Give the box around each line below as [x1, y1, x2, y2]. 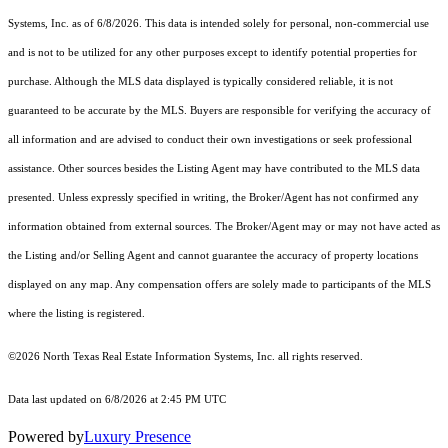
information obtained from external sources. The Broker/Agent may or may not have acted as [8, 220, 440, 232]
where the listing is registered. [8, 307, 145, 319]
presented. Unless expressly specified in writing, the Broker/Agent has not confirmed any [8, 191, 419, 203]
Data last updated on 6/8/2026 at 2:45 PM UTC [8, 393, 226, 405]
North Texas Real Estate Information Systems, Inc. [43, 350, 275, 362]
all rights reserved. [275, 350, 363, 362]
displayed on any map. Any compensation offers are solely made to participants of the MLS [8, 278, 431, 290]
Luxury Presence [84, 427, 191, 445]
